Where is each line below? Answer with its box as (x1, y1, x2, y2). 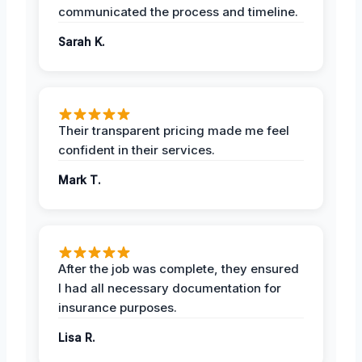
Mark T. (58, 172, 101, 187)
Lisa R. (58, 330, 95, 344)
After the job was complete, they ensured (58, 260, 299, 276)
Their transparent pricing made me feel (58, 122, 289, 138)
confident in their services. (58, 141, 215, 158)
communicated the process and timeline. (58, 3, 298, 19)
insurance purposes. (58, 299, 177, 315)
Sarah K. (58, 34, 105, 48)
